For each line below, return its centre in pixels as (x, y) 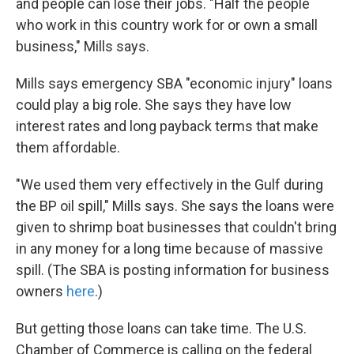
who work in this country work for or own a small (167, 25)
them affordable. (68, 148)
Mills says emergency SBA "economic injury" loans (174, 84)
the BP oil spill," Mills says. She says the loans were (175, 206)
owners (41, 292)
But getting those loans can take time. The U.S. (161, 329)
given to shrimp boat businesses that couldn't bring (176, 228)
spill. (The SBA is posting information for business (173, 270)
